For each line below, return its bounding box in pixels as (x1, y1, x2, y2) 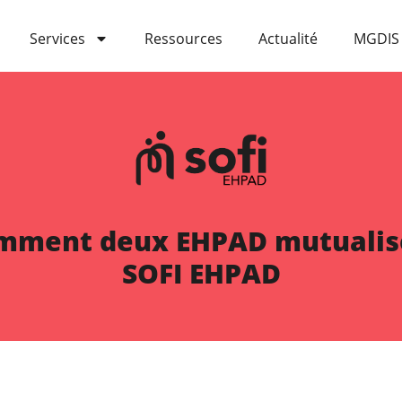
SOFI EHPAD (121, 254, 281, 292)
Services (30, 29, 85, 48)
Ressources (144, 29, 223, 48)
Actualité (258, 29, 318, 48)
